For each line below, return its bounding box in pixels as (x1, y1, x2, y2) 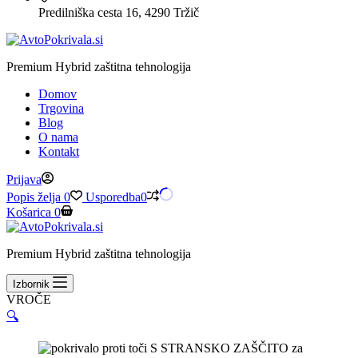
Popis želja (6, 190, 61, 204)
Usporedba (86, 190, 141, 204)
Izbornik (13, 278, 50, 290)
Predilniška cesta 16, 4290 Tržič (38, 6, 199, 19)
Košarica (6, 205, 51, 219)
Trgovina (38, 101, 84, 115)
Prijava (6, 173, 42, 186)
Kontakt (38, 145, 79, 158)
